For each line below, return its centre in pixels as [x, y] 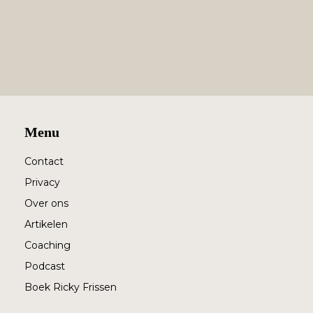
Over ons [46, 203]
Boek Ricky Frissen [71, 287]
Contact [44, 161]
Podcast [45, 266]
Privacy [42, 182]
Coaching [48, 245]
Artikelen [46, 224]
